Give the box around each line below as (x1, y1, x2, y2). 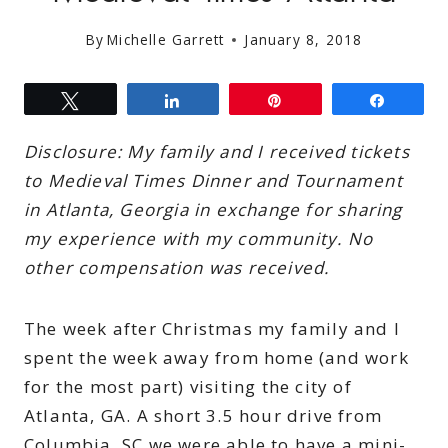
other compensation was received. (24, 256, 335, 280)
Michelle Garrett (107, 30, 225, 50)
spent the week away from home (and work (24, 346, 409, 370)
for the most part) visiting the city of (24, 375, 352, 399)
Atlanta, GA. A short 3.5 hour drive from (24, 404, 383, 428)
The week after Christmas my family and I (24, 317, 401, 341)
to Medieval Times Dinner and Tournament (24, 169, 403, 193)
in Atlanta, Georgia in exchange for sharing (24, 198, 403, 222)
